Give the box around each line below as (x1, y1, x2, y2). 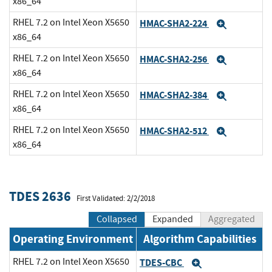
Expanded (152, 213, 193, 226)
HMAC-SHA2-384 (140, 88, 209, 101)
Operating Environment (13, 231, 133, 247)
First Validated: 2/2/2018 (76, 193, 155, 203)
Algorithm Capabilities (143, 231, 256, 247)
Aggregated (208, 213, 255, 226)
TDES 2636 (9, 186, 71, 206)
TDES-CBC (140, 256, 184, 270)
